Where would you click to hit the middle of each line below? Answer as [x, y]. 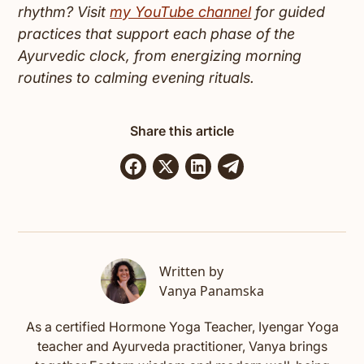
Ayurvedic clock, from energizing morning [160, 56]
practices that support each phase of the [157, 34]
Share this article [182, 131]
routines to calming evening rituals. [136, 78]
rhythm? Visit [64, 12]
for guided [288, 12]
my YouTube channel [181, 12]
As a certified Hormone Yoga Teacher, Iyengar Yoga [182, 327]
